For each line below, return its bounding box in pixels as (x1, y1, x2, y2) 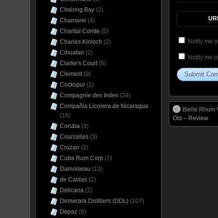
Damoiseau (60, 165, 91, 172)
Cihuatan (60, 49, 84, 56)
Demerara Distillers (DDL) (60, 198, 128, 204)
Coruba (60, 123, 80, 129)
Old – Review (173, 115, 208, 122)
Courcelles (60, 133, 89, 140)
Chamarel (60, 17, 86, 24)
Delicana (60, 187, 84, 194)
